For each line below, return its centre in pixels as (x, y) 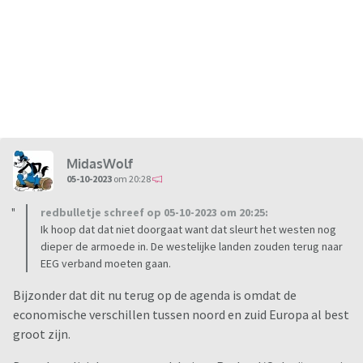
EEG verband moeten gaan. (106, 264)
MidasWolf (100, 163)
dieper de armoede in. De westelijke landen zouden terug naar (192, 247)
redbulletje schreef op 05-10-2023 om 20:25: (154, 213)
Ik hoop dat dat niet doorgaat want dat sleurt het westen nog (188, 230)
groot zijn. (42, 334)
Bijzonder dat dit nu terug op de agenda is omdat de (155, 295)
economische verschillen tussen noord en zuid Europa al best (181, 315)
